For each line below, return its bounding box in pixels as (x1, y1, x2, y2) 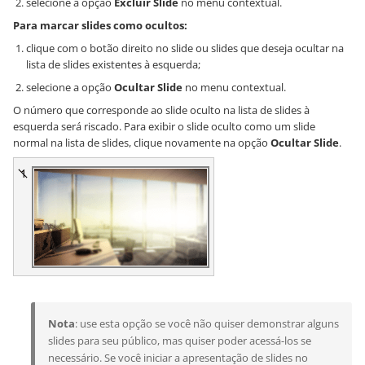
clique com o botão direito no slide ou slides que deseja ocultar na (26, 41, 344, 56)
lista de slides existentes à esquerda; (26, 57, 200, 73)
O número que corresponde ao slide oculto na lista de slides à (13, 103, 310, 118)
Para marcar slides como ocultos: (13, 18, 187, 33)
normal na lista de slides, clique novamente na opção (13, 135, 270, 151)
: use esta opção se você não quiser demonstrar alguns (75, 316, 339, 332)
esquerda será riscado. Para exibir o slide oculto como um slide (13, 119, 315, 134)
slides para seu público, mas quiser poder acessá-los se (48, 333, 311, 349)
